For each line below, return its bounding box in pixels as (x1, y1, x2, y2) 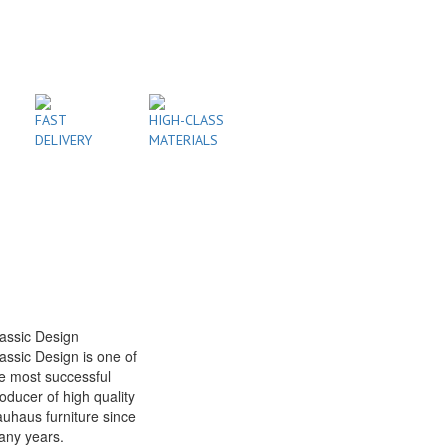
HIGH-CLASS (148, 111, 224, 129)
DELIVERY (34, 131, 92, 149)
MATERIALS (148, 131, 218, 149)
